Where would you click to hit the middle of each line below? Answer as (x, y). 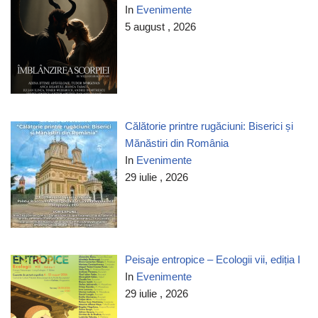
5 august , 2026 (161, 26)
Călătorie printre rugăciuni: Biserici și (209, 126)
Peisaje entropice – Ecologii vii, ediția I (213, 260)
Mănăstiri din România (177, 143)
